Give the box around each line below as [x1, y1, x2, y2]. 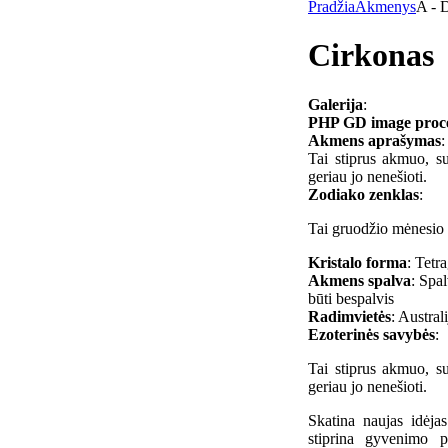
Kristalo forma [308, 253, 407, 271]
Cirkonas [308, 37, 434, 74]
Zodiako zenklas [308, 185, 419, 203]
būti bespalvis [308, 289, 394, 307]
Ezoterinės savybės [308, 325, 435, 343]
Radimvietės [308, 307, 391, 325]
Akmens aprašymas [308, 131, 441, 149]
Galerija [308, 95, 363, 113]
